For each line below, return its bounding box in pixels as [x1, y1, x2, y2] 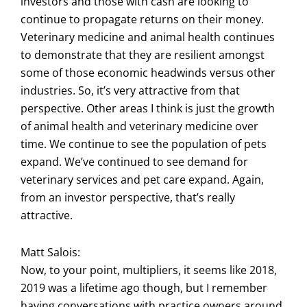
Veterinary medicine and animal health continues [21, 29, 275, 45]
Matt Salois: [21, 244, 80, 260]
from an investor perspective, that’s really [21, 189, 235, 205]
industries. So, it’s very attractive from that [21, 82, 240, 98]
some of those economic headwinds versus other [21, 64, 275, 80]
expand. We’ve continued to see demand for [21, 153, 248, 169]
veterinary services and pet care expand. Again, [21, 171, 264, 187]
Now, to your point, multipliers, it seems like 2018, [21, 262, 277, 278]
